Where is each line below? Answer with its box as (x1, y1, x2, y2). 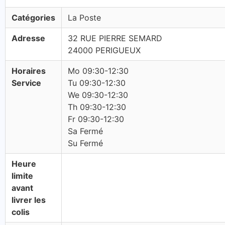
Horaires (12, 66, 46, 76)
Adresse (12, 33, 45, 43)
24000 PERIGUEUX (68, 45, 141, 55)
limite (12, 171, 33, 181)
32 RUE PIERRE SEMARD (68, 33, 162, 43)
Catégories (12, 13, 55, 23)
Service (12, 78, 41, 88)
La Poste (68, 13, 101, 23)
